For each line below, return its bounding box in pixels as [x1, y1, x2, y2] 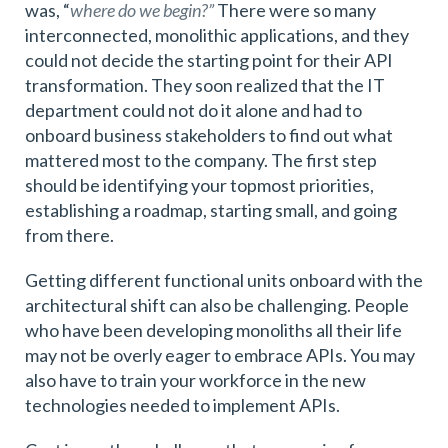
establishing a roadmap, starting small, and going [25, 198, 397, 221]
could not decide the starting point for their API [25, 48, 393, 71]
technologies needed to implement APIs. [25, 393, 346, 416]
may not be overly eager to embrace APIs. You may [25, 343, 415, 366]
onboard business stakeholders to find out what [25, 123, 393, 146]
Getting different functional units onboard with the [25, 268, 423, 291]
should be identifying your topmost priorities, [25, 173, 374, 196]
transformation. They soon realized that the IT [25, 73, 385, 96]
